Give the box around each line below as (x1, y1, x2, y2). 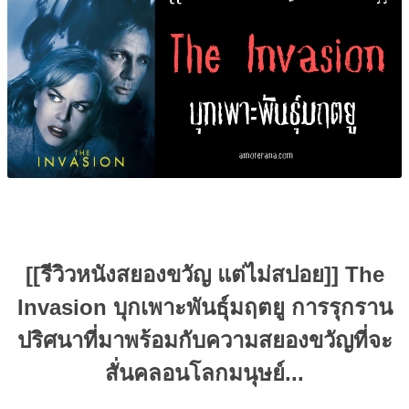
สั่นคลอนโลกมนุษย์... (105, 361, 304, 385)
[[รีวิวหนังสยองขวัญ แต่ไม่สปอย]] (25, 262, 345, 287)
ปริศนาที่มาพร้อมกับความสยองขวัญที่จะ (16, 328, 393, 352)
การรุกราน (284, 295, 393, 320)
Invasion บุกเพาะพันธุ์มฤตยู (16, 295, 285, 320)
